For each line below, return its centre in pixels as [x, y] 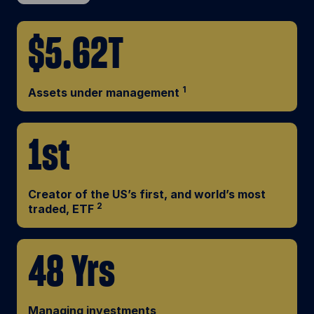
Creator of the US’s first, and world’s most [147, 194]
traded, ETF [62, 209]
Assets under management [105, 92]
